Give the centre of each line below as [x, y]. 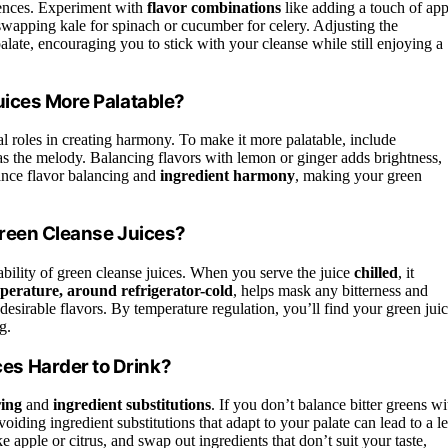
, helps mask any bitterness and [330, 290]
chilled [376, 272]
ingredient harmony [227, 176]
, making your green [358, 176]
